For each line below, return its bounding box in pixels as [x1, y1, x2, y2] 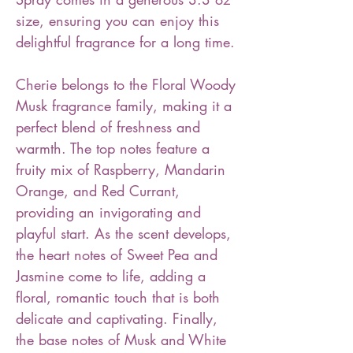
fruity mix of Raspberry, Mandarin [16, 160, 225, 179]
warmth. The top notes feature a [16, 139, 210, 158]
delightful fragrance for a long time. [16, 32, 235, 51]
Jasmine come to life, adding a [16, 266, 206, 285]
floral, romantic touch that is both [16, 288, 220, 307]
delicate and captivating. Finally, [16, 309, 217, 328]
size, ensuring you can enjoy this [16, 11, 219, 30]
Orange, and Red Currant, [16, 181, 180, 200]
